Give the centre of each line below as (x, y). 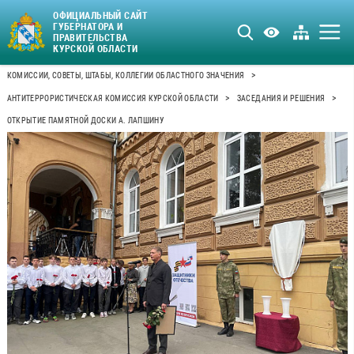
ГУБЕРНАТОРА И (88, 26)
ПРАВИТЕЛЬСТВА (90, 38)
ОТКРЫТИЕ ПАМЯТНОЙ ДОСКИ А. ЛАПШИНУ (85, 121)
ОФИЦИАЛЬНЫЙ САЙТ (100, 15)
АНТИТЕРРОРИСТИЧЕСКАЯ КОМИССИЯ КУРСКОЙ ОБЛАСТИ (113, 98)
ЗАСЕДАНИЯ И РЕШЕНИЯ (281, 98)
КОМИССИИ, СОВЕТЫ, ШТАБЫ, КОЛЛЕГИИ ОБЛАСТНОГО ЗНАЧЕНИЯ (126, 76)
